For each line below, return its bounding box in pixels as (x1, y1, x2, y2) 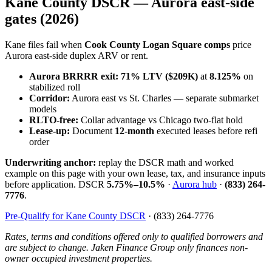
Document (70, 125, 115, 136)
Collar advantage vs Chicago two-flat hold (78, 114, 243, 125)
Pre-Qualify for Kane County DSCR (5, 210, 146, 221)
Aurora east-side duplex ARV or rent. (5, 50, 148, 61)
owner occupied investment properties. (5, 253, 152, 263)
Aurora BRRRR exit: (29, 70, 118, 81)
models (29, 103, 56, 114)
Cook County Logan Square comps (84, 39, 230, 50)
